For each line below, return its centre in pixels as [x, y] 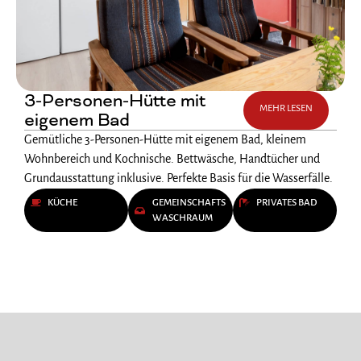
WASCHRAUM [182, 218]
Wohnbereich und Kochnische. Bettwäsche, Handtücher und [172, 160]
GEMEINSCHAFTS [189, 203]
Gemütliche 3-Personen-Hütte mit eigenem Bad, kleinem [165, 141]
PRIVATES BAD [286, 203]
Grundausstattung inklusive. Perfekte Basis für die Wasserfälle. [178, 179]
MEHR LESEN [286, 109]
